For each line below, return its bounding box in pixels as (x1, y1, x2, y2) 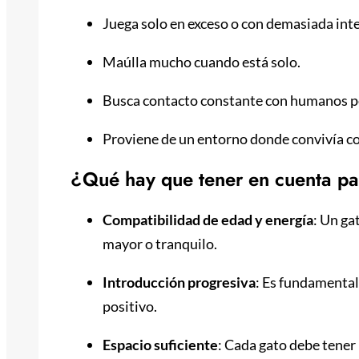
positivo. (103, 297, 159, 316)
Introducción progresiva (103, 273, 256, 292)
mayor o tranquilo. (103, 235, 220, 253)
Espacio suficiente (103, 336, 218, 354)
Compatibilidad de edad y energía (103, 211, 313, 229)
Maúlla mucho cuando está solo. (103, 53, 303, 71)
